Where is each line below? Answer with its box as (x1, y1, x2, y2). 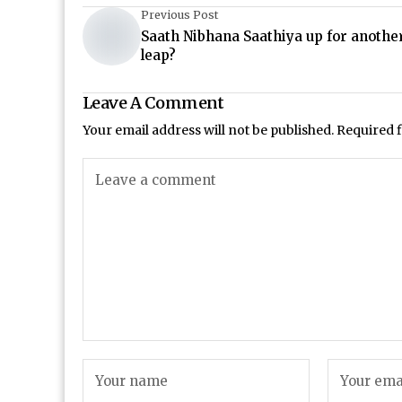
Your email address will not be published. (83, 122, 334, 138)
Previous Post (141, 8, 218, 22)
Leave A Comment (83, 92, 224, 113)
